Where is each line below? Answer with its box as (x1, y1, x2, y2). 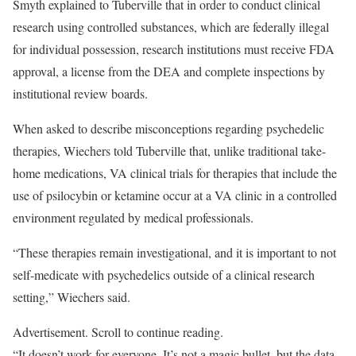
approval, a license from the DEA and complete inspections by (13, 63, 325, 79)
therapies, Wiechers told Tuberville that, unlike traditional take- (13, 142, 326, 159)
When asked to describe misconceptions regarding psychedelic (13, 120, 324, 137)
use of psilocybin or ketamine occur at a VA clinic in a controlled (13, 187, 337, 203)
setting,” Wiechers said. (13, 288, 130, 305)
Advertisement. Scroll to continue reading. (13, 323, 223, 340)
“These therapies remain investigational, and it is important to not (13, 244, 336, 261)
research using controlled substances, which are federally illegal (13, 18, 329, 35)
